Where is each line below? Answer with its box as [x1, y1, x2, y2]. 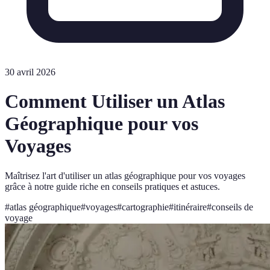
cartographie [122, 201, 169, 212]
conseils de [212, 201, 253, 212]
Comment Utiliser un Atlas [5, 90, 225, 113]
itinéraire [174, 201, 207, 212]
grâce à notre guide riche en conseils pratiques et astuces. [5, 181, 220, 192]
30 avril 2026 [5, 67, 55, 77]
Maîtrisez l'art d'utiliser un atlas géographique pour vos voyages [5, 170, 245, 181]
